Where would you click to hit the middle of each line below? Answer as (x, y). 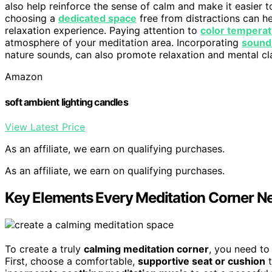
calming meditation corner (146, 249)
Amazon (24, 77)
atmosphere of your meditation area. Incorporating (123, 43)
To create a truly (44, 249)
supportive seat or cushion (202, 261)
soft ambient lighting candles (66, 102)
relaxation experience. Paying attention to (103, 31)
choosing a (32, 19)
